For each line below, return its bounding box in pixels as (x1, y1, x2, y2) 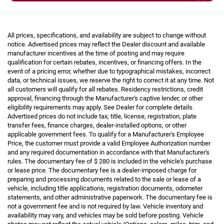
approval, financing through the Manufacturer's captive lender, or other (7, 94, 203, 102)
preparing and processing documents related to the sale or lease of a (7, 175, 201, 183)
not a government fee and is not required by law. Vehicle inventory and (7, 202, 203, 210)
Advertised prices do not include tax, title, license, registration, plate (7, 112, 196, 120)
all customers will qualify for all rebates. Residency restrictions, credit (7, 85, 203, 93)
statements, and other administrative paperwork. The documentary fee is (7, 193, 212, 201)
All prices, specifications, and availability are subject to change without (7, 31, 206, 39)
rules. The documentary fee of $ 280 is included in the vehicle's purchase (7, 157, 212, 165)
